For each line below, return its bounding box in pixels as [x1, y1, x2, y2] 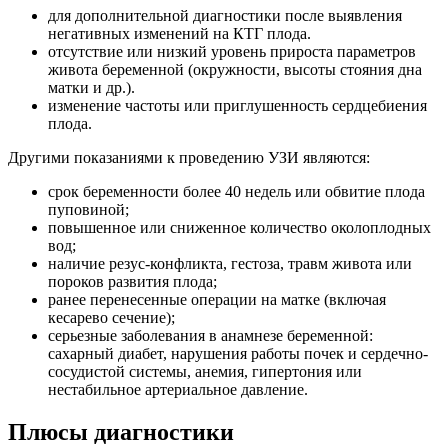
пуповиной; [48, 201, 129, 219]
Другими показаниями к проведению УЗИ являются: [8, 149, 370, 167]
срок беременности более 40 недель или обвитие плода [48, 183, 425, 201]
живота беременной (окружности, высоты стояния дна [48, 61, 422, 79]
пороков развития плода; [48, 273, 217, 291]
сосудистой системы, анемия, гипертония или [48, 363, 362, 381]
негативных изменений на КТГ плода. [48, 25, 311, 43]
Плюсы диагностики [8, 419, 234, 446]
